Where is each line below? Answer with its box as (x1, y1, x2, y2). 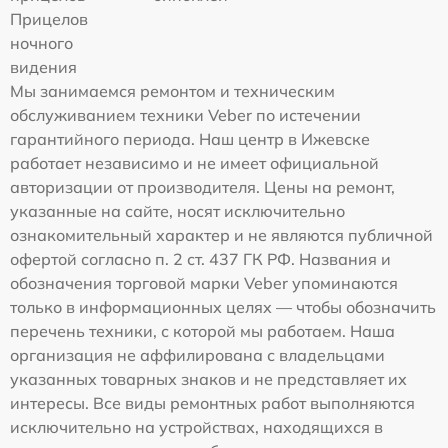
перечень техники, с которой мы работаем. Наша (10, 320, 395, 341)
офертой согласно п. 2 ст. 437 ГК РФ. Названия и (10, 248, 391, 269)
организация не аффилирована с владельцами (10, 344, 385, 365)
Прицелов (10, 8, 88, 29)
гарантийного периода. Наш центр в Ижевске (10, 128, 370, 149)
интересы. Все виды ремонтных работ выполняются (10, 392, 415, 413)
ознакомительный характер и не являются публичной (10, 224, 433, 245)
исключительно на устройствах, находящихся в (10, 416, 383, 437)
